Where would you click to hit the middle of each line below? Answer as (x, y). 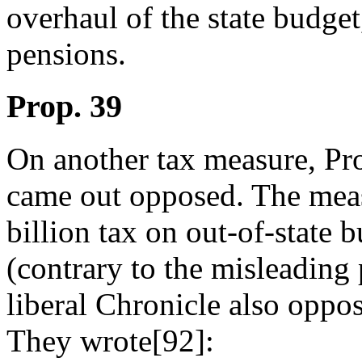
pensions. (66, 54)
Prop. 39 (64, 107)
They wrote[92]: (110, 340)
